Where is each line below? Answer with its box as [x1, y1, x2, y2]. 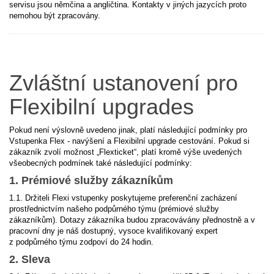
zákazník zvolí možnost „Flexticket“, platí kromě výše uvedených [9, 147, 242, 157]
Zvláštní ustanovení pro [9, 70, 238, 95]
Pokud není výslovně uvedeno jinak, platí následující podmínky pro [9, 125, 247, 135]
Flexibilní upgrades [9, 94, 194, 119]
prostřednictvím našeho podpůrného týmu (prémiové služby [9, 204, 219, 213]
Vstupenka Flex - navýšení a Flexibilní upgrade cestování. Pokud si [9, 136, 250, 146]
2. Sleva [9, 253, 50, 265]
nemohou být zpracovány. [9, 11, 100, 20]
